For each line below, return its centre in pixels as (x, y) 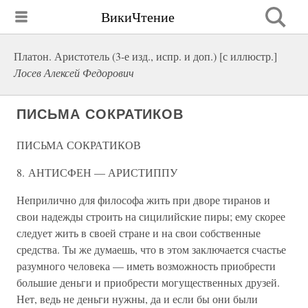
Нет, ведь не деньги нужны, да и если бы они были (137, 299)
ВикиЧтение (138, 16)
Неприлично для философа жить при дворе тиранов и (143, 200)
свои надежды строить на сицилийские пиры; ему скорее (151, 216)
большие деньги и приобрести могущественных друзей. (148, 282)
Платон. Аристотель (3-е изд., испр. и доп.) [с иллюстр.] (145, 56)
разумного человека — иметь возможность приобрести (146, 266)
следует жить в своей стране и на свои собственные (139, 233)
